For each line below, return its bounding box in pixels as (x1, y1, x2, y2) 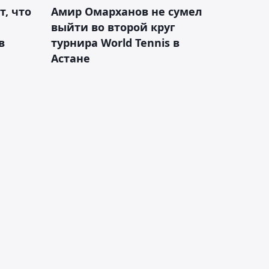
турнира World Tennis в (51, 35, 180, 50)
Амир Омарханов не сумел (51, 4, 202, 19)
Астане (51, 50, 90, 65)
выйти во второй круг (51, 19, 175, 34)
